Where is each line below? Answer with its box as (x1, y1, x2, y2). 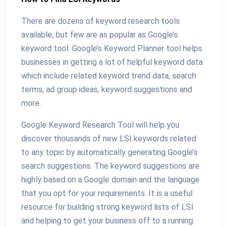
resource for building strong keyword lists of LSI (21, 202, 194, 212)
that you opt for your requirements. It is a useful (21, 188, 193, 198)
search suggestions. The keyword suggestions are (21, 161, 200, 171)
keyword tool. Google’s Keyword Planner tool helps (21, 44, 202, 53)
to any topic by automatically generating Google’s (21, 147, 198, 157)
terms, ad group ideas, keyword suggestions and (21, 85, 192, 94)
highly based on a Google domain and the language (21, 175, 200, 184)
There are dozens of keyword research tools (21, 16, 180, 26)
